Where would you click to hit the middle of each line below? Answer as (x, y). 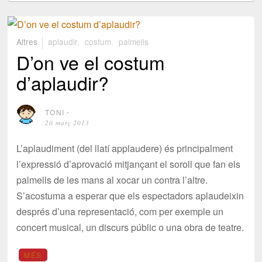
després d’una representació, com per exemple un (120, 212)
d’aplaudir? (63, 83)
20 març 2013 (67, 123)
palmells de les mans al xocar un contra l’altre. (112, 180)
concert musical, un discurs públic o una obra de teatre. (130, 227)
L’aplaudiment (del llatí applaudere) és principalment (125, 149)
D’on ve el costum (91, 62)
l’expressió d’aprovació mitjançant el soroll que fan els (129, 164)
